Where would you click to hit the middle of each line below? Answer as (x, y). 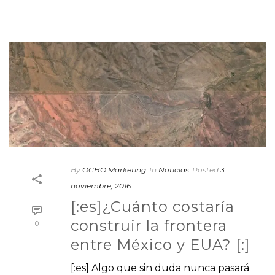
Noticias (174, 169)
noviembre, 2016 (101, 185)
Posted (205, 169)
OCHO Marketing (114, 169)
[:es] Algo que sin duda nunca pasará (160, 268)
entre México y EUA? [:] (160, 244)
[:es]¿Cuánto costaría (153, 206)
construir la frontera (149, 225)
